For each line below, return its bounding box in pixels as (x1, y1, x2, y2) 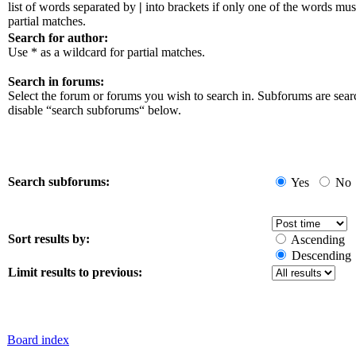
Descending (292, 248, 351, 262)
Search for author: (8, 30, 108, 44)
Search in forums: (8, 74, 104, 88)
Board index (7, 332, 69, 346)
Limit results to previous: (8, 265, 142, 279)
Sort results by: (8, 231, 90, 246)
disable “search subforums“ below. (8, 103, 181, 117)
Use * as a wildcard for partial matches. (8, 44, 205, 59)
